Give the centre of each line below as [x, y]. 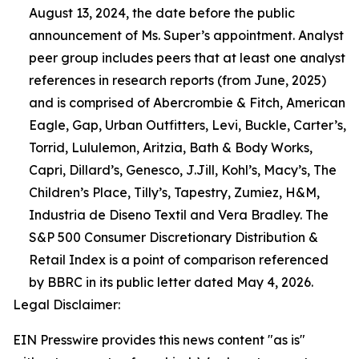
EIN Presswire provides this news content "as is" [159, 340]
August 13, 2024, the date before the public [162, 13]
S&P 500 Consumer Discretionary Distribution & [173, 237]
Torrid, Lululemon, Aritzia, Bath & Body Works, [171, 147]
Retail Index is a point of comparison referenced [179, 260]
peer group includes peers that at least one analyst [187, 58]
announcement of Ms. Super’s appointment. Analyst [186, 35]
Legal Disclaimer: [67, 305]
